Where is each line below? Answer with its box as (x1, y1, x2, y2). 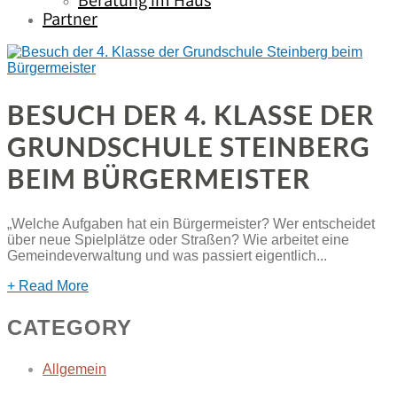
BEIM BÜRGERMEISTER (7, 161, 311, 194)
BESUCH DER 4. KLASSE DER (7, 97, 375, 130)
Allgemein (43, 361, 106, 377)
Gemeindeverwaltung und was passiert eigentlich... (7, 247, 327, 263)
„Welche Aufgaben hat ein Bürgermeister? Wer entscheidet (7, 215, 375, 231)
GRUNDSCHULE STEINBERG (7, 129, 370, 162)
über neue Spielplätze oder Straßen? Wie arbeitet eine (7, 231, 349, 247)
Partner (43, 8, 97, 34)
